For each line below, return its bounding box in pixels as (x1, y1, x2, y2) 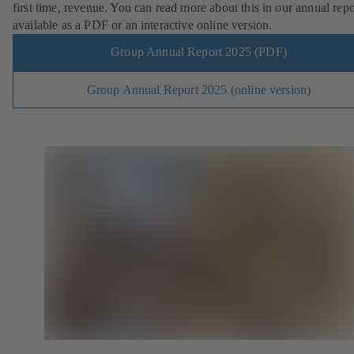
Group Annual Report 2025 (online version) (86, 82, 312, 96)
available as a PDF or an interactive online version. (13, 17, 273, 32)
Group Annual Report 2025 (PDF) (111, 45, 288, 59)
